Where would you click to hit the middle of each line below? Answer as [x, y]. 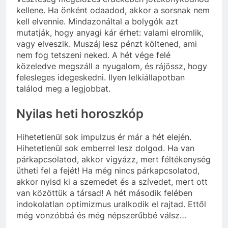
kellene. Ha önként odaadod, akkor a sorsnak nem [113, 10]
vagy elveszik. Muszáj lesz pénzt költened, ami [107, 44]
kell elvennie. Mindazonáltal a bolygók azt [97, 21]
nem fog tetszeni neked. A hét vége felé [93, 55]
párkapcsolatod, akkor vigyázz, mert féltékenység [113, 159]
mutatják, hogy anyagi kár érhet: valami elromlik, [110, 32]
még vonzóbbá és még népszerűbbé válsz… [101, 215]
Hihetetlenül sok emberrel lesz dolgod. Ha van [105, 148]
